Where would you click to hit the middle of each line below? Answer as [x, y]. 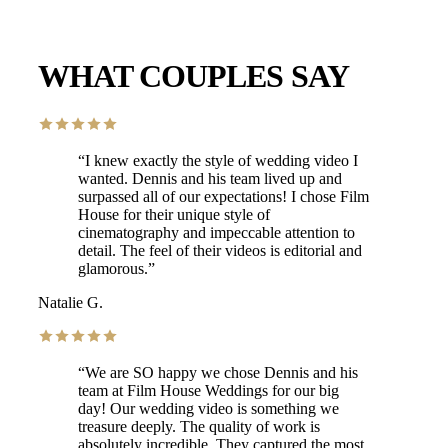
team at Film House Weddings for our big [208, 391]
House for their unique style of [174, 215]
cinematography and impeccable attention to [216, 233]
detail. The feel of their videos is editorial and [220, 251]
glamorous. [113, 269]
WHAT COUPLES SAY [193, 75]
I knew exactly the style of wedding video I [221, 161]
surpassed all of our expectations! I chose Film [223, 197]
